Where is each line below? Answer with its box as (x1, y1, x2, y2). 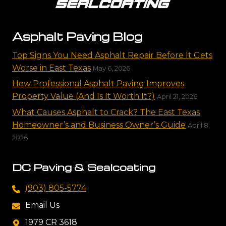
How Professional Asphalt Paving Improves (12, 79, 184, 89)
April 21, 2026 (157, 93, 197, 101)
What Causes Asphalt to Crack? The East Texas (12, 107, 200, 117)
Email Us (25, 200, 60, 210)
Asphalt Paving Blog (12, 29, 142, 43)
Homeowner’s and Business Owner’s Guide (12, 120, 186, 130)
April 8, (188, 121, 210, 129)
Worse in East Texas (12, 63, 91, 73)
